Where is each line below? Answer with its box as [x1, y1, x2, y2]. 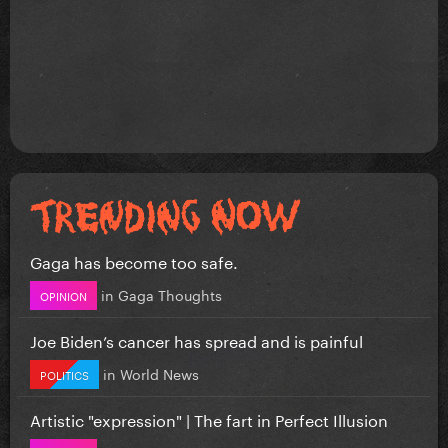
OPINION [40, 285, 87, 304]
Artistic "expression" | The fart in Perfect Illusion [30, 405, 388, 431]
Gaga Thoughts [118, 282, 222, 305]
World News [120, 361, 199, 384]
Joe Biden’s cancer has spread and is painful [30, 326, 363, 352]
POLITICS [40, 364, 89, 383]
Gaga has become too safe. [30, 247, 238, 273]
